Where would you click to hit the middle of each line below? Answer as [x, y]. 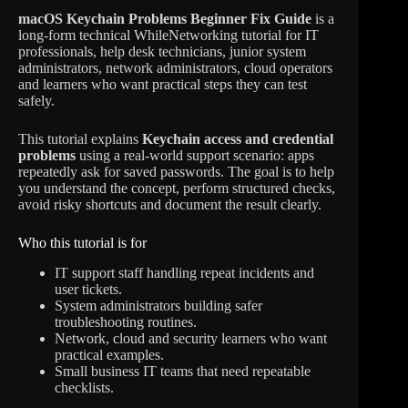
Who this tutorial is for [82, 243]
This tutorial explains [80, 139]
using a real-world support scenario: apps [195, 155]
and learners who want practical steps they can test [163, 84]
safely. [36, 101]
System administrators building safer [158, 305]
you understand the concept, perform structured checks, [177, 188]
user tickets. [88, 289]
